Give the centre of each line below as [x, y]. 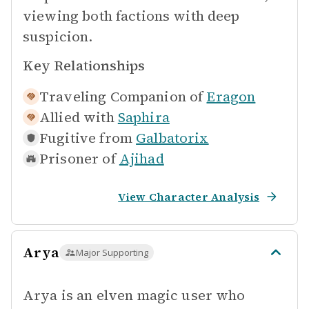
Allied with [77, 117]
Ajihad [141, 159]
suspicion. [58, 37]
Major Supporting [112, 252]
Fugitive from [86, 138]
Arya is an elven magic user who [134, 295]
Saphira [143, 117]
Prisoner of [78, 159]
